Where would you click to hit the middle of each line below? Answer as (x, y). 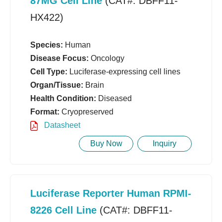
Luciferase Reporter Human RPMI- (111, 194)
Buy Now (106, 144)
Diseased (114, 99)
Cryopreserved (86, 112)
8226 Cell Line (63, 210)
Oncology (107, 58)
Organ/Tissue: (57, 85)
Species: (47, 45)
